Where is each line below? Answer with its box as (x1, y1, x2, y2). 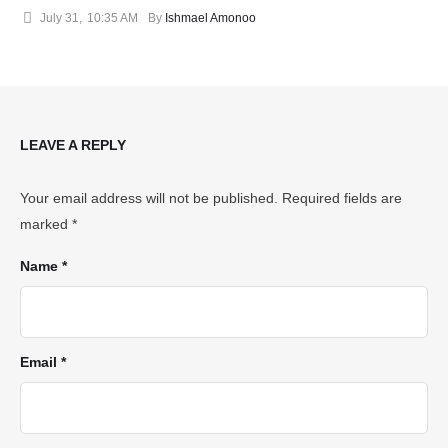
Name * (20, 257, 67, 274)
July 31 (40, 10, 79, 25)
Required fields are (282, 189, 402, 206)
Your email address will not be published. (20, 189, 278, 206)
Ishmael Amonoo (165, 10, 256, 25)
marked (20, 215, 72, 232)
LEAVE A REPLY (20, 136, 126, 153)
